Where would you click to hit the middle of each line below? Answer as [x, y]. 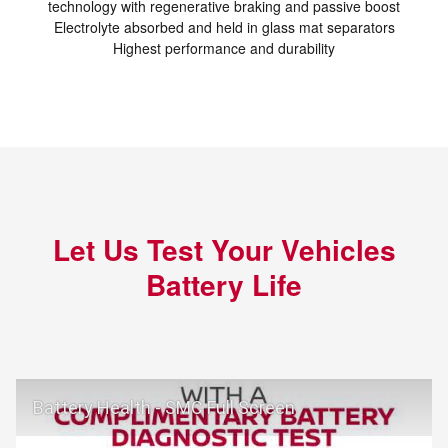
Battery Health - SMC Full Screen [164, 407]
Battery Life [224, 285]
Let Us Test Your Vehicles [224, 250]
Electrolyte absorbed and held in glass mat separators [224, 27]
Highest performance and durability [224, 48]
